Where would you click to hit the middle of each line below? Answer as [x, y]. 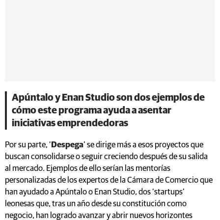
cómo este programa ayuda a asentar [92, 110]
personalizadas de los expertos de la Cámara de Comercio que [109, 180]
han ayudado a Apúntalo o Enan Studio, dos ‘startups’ [95, 192]
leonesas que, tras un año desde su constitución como [96, 204]
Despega [67, 145]
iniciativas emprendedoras [70, 123]
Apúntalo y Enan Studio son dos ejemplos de [108, 97]
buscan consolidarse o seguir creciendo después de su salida [106, 157]
